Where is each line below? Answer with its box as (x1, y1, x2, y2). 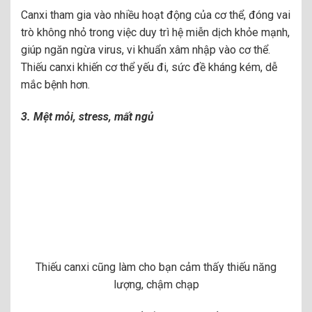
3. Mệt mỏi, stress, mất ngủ (21, 109, 154, 123)
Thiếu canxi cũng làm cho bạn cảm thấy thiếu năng (36, 260, 276, 274)
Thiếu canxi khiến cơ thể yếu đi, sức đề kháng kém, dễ (21, 60, 277, 74)
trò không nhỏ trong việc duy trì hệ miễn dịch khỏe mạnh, (21, 25, 290, 39)
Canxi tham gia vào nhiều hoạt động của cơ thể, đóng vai (21, 8, 290, 22)
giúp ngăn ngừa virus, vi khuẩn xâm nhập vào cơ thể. (21, 42, 270, 56)
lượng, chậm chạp (113, 278, 199, 292)
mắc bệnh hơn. (21, 77, 90, 91)
